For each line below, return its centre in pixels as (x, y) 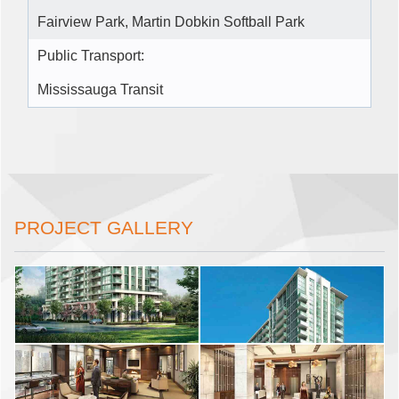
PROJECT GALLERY (104, 227)
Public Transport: (91, 55)
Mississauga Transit (100, 89)
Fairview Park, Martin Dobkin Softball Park (171, 21)
